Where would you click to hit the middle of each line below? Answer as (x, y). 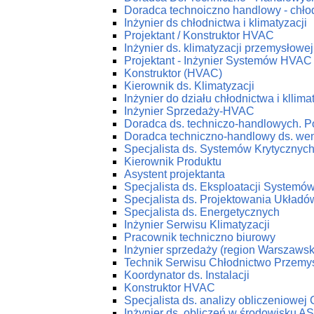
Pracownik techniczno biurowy (200, 237)
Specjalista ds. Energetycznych (202, 212)
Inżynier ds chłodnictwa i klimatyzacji (216, 23)
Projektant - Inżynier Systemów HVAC (218, 61)
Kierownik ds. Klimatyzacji (189, 86)
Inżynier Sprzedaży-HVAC (189, 111)
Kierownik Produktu (173, 162)
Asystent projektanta (175, 174)
